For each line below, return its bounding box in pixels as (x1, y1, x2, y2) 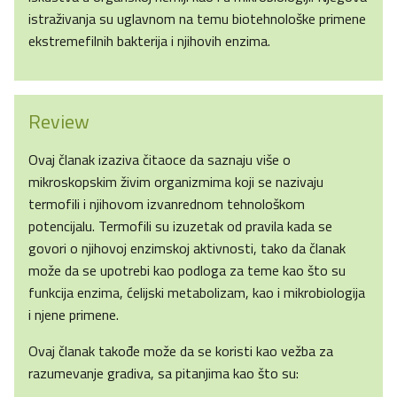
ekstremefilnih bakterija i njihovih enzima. (28, 30, 270, 52)
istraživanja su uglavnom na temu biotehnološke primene (28, 8, 366, 30)
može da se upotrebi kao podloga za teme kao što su (28, 260, 346, 282)
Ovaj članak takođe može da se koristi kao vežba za (28, 340, 333, 362)
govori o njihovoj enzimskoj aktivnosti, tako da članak (28, 237, 346, 260)
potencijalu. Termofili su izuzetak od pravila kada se (28, 215, 332, 237)
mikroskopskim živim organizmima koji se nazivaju (28, 171, 323, 193)
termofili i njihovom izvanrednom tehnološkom (28, 193, 305, 215)
